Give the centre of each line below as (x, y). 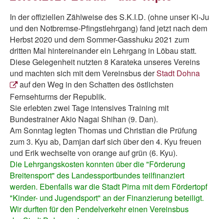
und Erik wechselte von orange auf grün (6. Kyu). (94, 153)
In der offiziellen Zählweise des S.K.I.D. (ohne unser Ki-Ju (109, 17)
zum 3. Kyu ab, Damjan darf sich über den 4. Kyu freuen (106, 142)
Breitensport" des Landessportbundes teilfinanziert (97, 175)
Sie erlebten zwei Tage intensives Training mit (89, 108)
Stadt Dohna (178, 73)
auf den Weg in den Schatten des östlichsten (96, 84)
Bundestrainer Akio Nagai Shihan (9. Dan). (84, 119)
